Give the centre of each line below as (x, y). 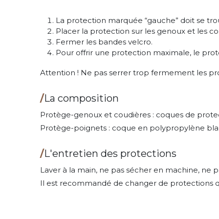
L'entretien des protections (110, 153)
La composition (82, 98)
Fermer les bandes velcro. (105, 42)
